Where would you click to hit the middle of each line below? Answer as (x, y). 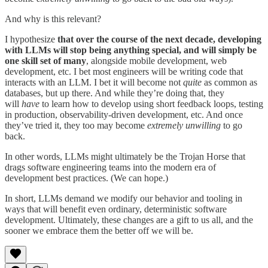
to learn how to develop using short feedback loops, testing (151, 104)
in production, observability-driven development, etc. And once (124, 115)
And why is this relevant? (53, 19)
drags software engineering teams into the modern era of (110, 167)
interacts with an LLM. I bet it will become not (94, 83)
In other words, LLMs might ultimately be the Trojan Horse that (125, 157)
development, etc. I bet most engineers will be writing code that (124, 72)
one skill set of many (45, 61)
